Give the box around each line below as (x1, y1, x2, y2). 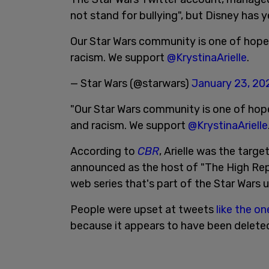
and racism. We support (70, 119, 188, 132)
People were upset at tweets (70, 203, 216, 216)
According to (70, 145, 138, 158)
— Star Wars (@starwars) (70, 77, 192, 90)
